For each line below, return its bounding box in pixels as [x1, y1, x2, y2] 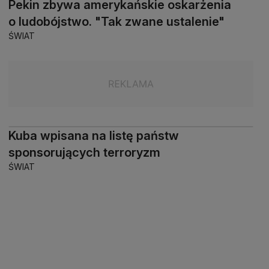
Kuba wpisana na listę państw [8, 128, 179, 144]
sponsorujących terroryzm [8, 145, 160, 160]
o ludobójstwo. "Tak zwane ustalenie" [8, 14, 225, 29]
